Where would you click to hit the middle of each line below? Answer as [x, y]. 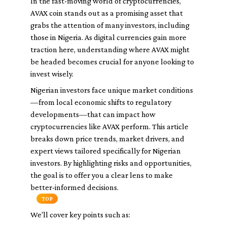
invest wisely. [52, 74]
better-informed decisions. [74, 187]
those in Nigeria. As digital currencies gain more [108, 37]
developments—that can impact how [93, 114]
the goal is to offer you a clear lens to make [102, 175]
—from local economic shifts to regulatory [101, 102]
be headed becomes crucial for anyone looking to [112, 62]
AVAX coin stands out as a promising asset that [107, 13]
